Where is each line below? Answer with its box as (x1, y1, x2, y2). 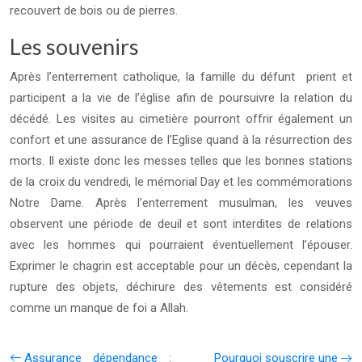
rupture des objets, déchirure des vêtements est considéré (10, 280, 352, 294)
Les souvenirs (10, 33, 139, 60)
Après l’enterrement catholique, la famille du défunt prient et (10, 69, 352, 84)
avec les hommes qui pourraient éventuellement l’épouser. (10, 238, 352, 252)
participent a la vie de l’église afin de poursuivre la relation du (10, 90, 352, 105)
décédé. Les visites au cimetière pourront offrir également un (10, 112, 352, 126)
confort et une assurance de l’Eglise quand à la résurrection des (10, 133, 352, 147)
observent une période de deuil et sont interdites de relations (10, 217, 352, 231)
